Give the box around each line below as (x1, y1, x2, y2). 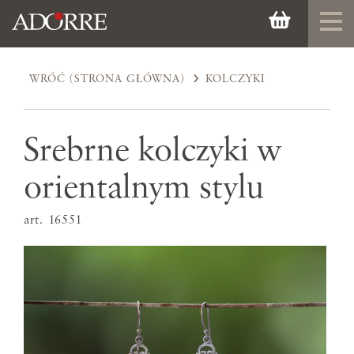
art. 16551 (24, 214, 83, 228)
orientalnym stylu (24, 171, 264, 205)
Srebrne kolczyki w (24, 134, 281, 168)
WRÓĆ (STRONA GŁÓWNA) (29, 73, 186, 85)
